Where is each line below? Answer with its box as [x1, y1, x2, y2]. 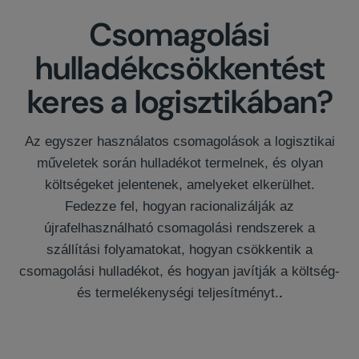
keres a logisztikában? [26, 81, 333, 123]
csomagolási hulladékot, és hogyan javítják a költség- [19, 264, 340, 280]
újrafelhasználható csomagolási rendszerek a [44, 220, 315, 236]
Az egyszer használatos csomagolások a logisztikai [24, 134, 335, 150]
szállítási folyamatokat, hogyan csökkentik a [46, 242, 313, 258]
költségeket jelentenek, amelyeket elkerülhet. [44, 177, 315, 193]
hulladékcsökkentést [34, 47, 325, 90]
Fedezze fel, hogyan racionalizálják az [65, 199, 294, 215]
